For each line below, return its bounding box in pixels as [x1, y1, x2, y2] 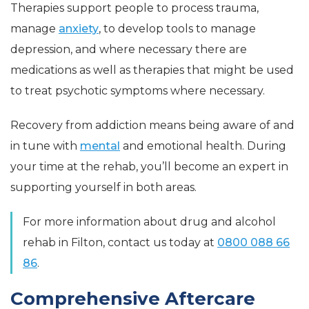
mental [80, 139, 120, 152]
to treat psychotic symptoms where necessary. [10, 83, 265, 97]
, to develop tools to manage [99, 21, 256, 35]
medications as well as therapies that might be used [10, 63, 294, 77]
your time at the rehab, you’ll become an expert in [10, 159, 288, 173]
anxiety [59, 21, 99, 35]
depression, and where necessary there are [10, 42, 247, 56]
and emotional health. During [120, 139, 286, 152]
